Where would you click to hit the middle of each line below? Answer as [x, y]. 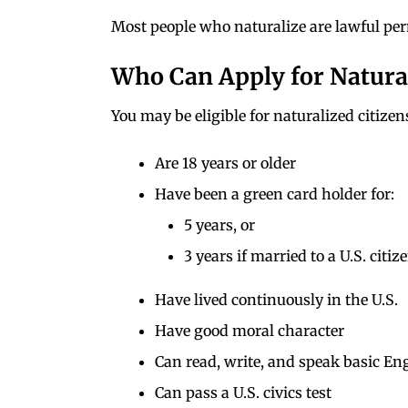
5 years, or [219, 224]
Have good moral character [250, 330]
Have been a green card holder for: [275, 194]
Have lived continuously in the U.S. [276, 299]
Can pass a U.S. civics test [243, 392]
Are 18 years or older [225, 163]
